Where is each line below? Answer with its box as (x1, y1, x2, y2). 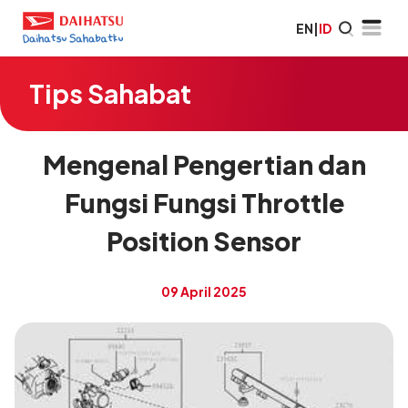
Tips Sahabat (29, 77, 191, 109)
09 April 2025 (161, 283, 247, 300)
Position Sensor (107, 225, 301, 257)
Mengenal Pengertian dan (42, 148, 366, 180)
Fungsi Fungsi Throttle (64, 187, 344, 219)
